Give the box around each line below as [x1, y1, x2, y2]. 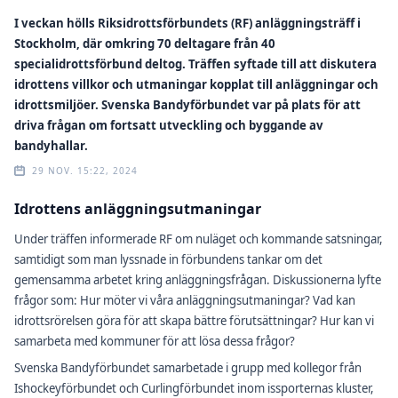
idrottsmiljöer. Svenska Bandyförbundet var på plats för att [14, 96, 361, 113]
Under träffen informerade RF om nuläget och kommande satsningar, [14, 231, 383, 248]
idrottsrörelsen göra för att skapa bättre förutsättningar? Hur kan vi [14, 313, 374, 330]
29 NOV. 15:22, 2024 [32, 164, 138, 178]
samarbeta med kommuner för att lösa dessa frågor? [14, 333, 295, 350]
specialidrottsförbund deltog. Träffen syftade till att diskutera [14, 55, 377, 72]
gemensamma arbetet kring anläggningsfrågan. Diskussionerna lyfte [14, 272, 381, 289]
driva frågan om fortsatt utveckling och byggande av [14, 116, 323, 133]
